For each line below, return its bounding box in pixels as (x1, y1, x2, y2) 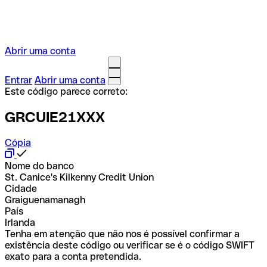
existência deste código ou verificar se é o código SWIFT (5, 239, 254, 251)
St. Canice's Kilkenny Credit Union (5, 171, 154, 183)
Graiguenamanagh (5, 194, 85, 206)
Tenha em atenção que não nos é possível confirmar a (5, 228, 240, 240)
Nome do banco (5, 160, 74, 172)
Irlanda (5, 216, 35, 228)
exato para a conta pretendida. (5, 250, 141, 262)
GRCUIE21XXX (5, 108, 105, 125)
